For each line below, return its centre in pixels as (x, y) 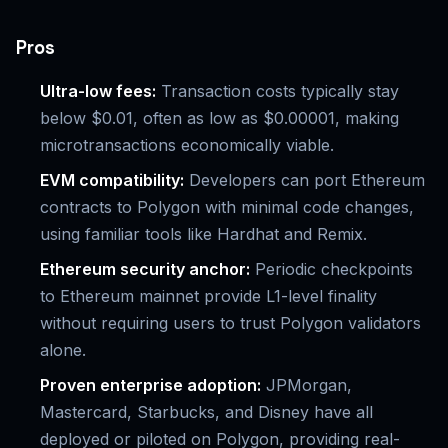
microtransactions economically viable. (187, 145)
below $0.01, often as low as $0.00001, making (219, 118)
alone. (63, 350)
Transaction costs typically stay (277, 91)
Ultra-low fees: (98, 91)
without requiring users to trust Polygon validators (230, 323)
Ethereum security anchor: (145, 269)
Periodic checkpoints (331, 269)
